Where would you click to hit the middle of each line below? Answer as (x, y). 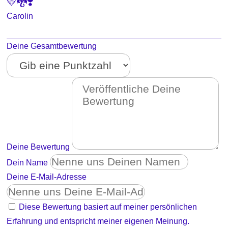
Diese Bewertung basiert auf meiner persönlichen (108, 207)
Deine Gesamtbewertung (52, 46)
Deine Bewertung (38, 147)
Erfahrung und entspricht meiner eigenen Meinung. (98, 221)
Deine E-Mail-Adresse (47, 177)
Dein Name (27, 162)
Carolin (20, 16)
